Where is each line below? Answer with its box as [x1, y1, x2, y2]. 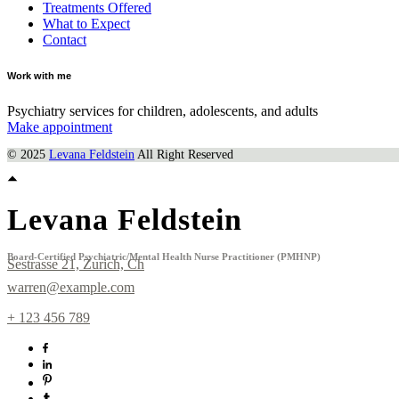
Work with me [7, 70, 71, 82]
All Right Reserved [134, 148, 233, 162]
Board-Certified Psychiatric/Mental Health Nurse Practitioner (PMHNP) [7, 250, 321, 262]
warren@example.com [7, 279, 134, 295]
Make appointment [7, 119, 112, 135]
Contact [43, 32, 86, 48]
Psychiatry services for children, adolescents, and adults [7, 103, 318, 119]
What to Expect [43, 16, 130, 32]
